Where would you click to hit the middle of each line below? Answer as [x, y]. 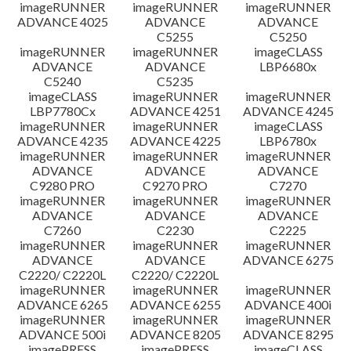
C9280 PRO [63, 185]
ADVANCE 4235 [62, 141]
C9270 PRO [175, 185]
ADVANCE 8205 [175, 334]
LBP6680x [288, 66]
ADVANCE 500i [63, 334]
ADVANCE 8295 [288, 334]
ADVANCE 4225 [175, 141]
